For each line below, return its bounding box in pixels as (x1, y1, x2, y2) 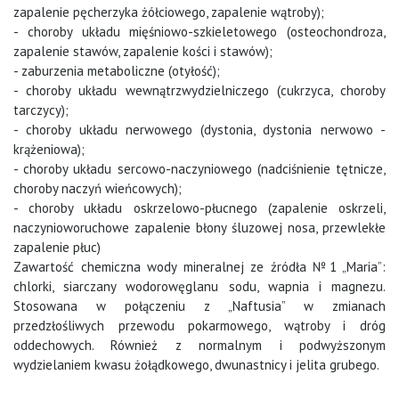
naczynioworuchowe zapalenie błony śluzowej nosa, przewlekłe (13, 219, 386, 237)
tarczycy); (13, 102, 69, 119)
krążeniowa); (13, 141, 85, 159)
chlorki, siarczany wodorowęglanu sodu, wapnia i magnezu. (13, 278, 386, 296)
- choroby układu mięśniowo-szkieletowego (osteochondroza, (13, 23, 386, 41)
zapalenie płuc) (13, 239, 101, 256)
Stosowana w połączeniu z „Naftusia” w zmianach (13, 297, 386, 315)
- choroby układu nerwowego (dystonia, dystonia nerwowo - (13, 121, 386, 139)
